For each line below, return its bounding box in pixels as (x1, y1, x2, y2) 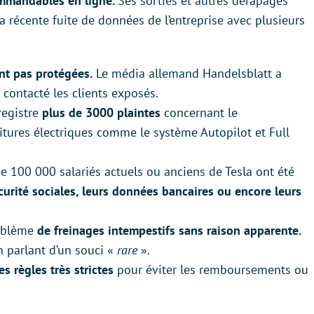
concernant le (164, 104, 238, 121)
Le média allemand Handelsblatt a (93, 64, 282, 81)
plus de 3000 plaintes (42, 104, 164, 121)
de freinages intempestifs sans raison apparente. (37, 221, 301, 238)
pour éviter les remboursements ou (114, 261, 308, 278)
